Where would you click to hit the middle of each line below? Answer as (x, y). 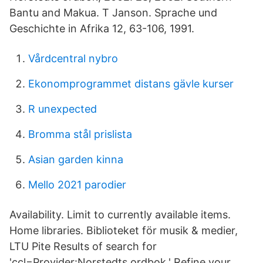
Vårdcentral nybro (73, 58)
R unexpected (63, 109)
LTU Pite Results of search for (83, 246)
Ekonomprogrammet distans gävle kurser (131, 84)
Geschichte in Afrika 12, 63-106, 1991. (102, 28)
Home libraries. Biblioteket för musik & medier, (124, 230)
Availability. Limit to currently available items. (120, 215)
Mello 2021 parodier (77, 185)
